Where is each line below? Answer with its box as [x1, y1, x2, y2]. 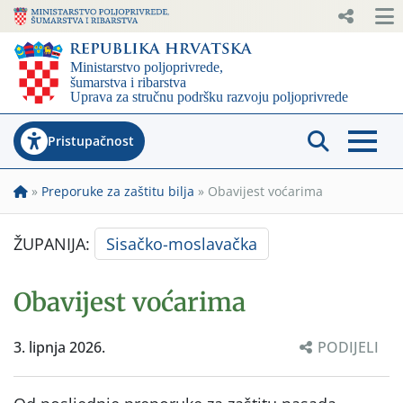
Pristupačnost [48, 131, 134, 149]
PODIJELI [318, 336, 379, 357]
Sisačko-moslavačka [106, 232, 257, 255]
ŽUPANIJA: [13, 232, 94, 255]
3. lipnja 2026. [13, 336, 105, 357]
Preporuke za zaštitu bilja [41, 182, 194, 200]
